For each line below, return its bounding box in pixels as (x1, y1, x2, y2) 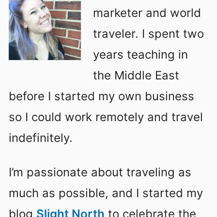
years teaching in (93, 47, 188, 62)
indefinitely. (9, 130, 73, 145)
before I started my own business (9, 89, 194, 103)
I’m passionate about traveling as (9, 165, 191, 180)
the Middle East (93, 68, 179, 82)
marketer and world (93, 5, 201, 20)
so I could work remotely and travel (9, 109, 203, 124)
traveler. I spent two (93, 26, 204, 41)
